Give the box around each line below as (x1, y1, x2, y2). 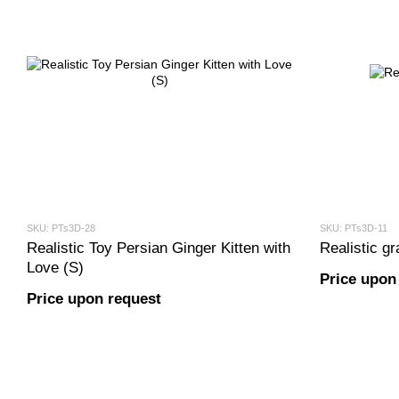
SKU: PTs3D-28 (27, 223, 95, 233)
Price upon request (27, 290, 161, 307)
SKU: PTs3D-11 (319, 223, 387, 233)
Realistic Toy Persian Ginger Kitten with (27, 240, 290, 256)
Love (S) (27, 259, 84, 276)
